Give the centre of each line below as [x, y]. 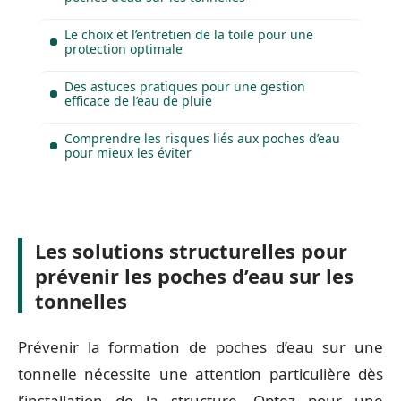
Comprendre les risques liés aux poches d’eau [202, 138]
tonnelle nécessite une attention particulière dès [200, 373]
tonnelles [81, 301]
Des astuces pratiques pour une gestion [185, 86]
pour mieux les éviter [128, 152]
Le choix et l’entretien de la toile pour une [189, 34]
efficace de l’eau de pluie [138, 100]
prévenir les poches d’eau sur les [194, 276]
